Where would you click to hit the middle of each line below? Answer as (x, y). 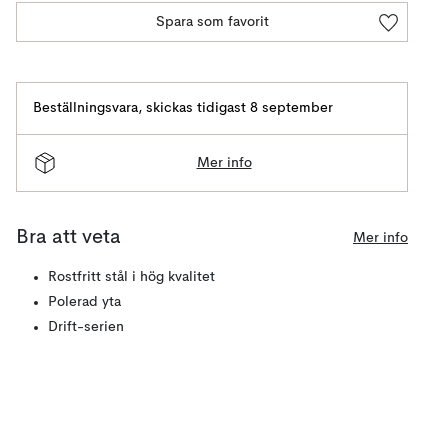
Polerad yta (84, 302)
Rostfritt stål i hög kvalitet (131, 277)
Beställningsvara (85, 108)
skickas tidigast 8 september (239, 108)
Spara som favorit (212, 22)
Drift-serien (86, 327)
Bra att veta (68, 238)
